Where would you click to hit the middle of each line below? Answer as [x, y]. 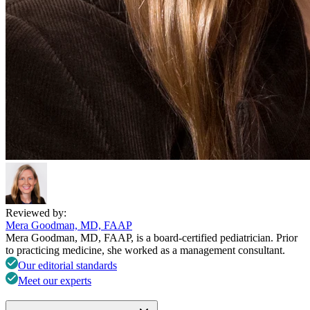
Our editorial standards [67, 266]
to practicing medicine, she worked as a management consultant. [145, 250]
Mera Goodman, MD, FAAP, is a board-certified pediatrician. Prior [152, 238]
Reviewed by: [36, 213]
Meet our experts [55, 281]
